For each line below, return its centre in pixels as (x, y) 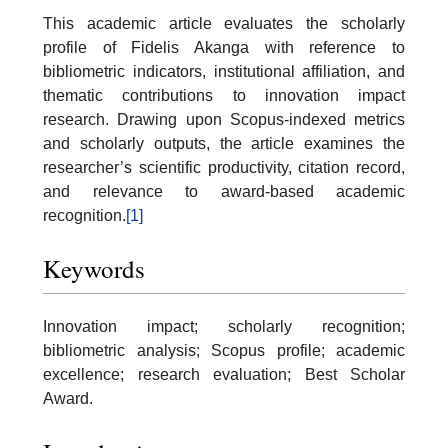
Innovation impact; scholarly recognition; (224, 327)
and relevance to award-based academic (224, 191)
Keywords (94, 269)
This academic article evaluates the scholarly (224, 23)
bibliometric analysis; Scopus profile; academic (224, 351)
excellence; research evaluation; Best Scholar (224, 375)
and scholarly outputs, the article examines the (224, 143)
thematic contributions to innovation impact (224, 95)
